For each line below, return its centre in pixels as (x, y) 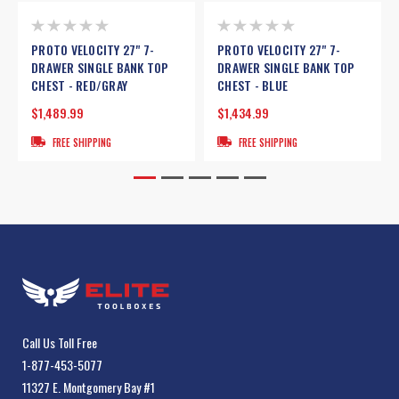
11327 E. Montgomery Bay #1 (88, 387)
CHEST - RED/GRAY (79, 85)
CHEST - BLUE (252, 85)
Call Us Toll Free (59, 343)
